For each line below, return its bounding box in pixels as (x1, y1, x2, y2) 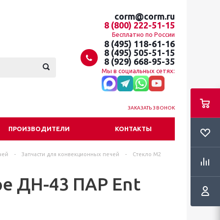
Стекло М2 (133, 151, 161, 157)
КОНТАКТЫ (115, 125, 152, 132)
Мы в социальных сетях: (102, 67, 175, 74)
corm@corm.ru (114, 11, 175, 21)
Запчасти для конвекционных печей (22, 151, 119, 157)
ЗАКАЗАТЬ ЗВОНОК (127, 105, 175, 110)
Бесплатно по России (112, 31, 175, 38)
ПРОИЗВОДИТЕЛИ (8, 125, 70, 132)
